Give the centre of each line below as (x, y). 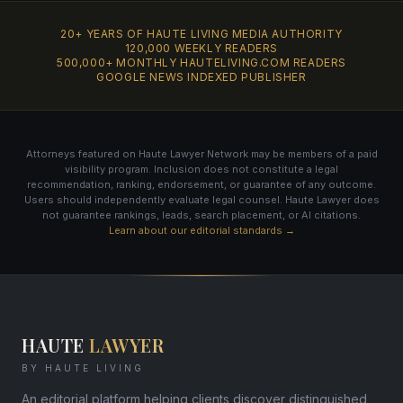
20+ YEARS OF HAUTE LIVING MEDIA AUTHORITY (201, 34)
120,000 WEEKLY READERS (201, 49)
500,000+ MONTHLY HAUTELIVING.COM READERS (201, 63)
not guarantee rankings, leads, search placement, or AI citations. (201, 215)
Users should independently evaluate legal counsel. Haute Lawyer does (201, 200)
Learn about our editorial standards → (201, 231)
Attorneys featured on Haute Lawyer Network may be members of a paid (201, 154)
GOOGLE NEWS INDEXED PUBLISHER (201, 77)
